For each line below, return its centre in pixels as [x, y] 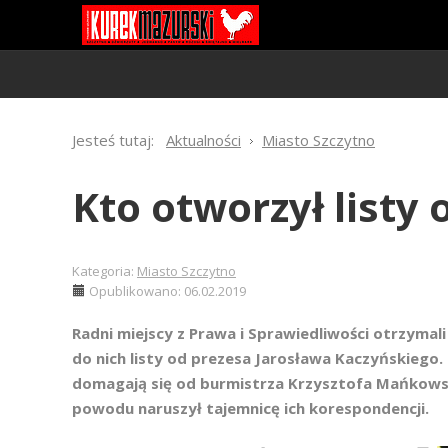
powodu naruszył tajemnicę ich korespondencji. [250, 408]
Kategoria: [104, 271]
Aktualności [203, 140]
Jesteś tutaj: [117, 140]
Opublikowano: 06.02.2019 [167, 291]
